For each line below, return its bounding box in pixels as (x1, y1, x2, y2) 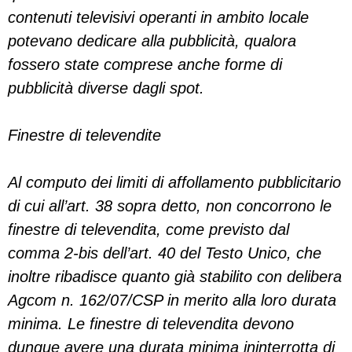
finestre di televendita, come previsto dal (8, 221, 289, 238)
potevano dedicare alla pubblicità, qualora (8, 32, 296, 49)
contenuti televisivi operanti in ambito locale (8, 9, 309, 26)
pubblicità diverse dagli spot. (8, 79, 204, 97)
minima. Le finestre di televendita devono (8, 315, 294, 332)
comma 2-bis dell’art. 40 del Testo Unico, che (8, 244, 321, 262)
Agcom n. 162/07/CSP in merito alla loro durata (8, 291, 336, 309)
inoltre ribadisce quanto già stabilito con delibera (8, 268, 342, 285)
